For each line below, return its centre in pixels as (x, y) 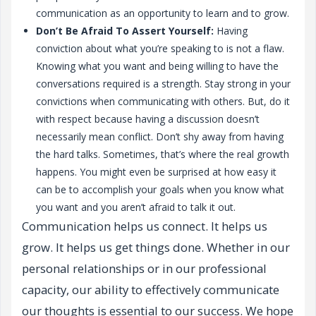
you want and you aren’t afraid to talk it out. (136, 207)
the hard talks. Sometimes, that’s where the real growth (163, 154)
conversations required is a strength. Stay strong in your (163, 84)
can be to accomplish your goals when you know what (160, 190)
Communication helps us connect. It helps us (145, 226)
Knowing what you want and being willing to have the (157, 66)
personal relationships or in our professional (144, 269)
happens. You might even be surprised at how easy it (156, 172)
